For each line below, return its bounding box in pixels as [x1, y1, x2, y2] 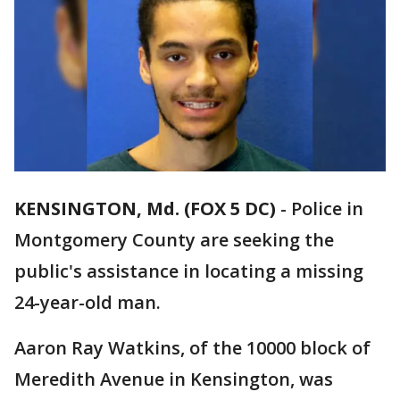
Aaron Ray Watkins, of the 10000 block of [14, 336, 371, 361]
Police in [291, 196, 363, 221]
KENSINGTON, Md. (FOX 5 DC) [14, 196, 276, 221]
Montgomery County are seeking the [14, 228, 334, 253]
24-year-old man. [14, 290, 161, 315]
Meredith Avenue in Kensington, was [14, 367, 333, 392]
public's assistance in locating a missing [14, 259, 363, 284]
